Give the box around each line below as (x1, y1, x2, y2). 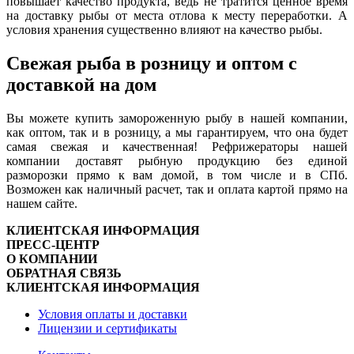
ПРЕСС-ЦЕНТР (6, 238, 100, 252)
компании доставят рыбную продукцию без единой (6, 154, 348, 168)
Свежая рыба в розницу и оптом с (6, 53, 297, 74)
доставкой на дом (6, 74, 156, 96)
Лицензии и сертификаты (38, 322, 177, 336)
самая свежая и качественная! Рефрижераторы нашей (6, 140, 348, 154)
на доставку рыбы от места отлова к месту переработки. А (6, 9, 348, 23)
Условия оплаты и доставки (38, 307, 187, 322)
